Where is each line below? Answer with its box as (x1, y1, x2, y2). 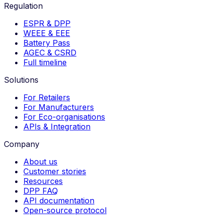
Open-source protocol (23, 205, 107, 215)
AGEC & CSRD (23, 47, 76, 57)
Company (4, 139, 39, 149)
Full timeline (23, 57, 67, 67)
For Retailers (23, 92, 70, 102)
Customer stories (23, 166, 86, 176)
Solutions (4, 74, 38, 85)
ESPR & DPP (23, 18, 71, 28)
